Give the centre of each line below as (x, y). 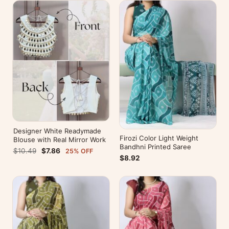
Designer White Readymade (57, 131)
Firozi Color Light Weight (159, 138)
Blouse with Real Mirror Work (59, 139)
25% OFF (79, 151)
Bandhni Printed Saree (156, 147)
